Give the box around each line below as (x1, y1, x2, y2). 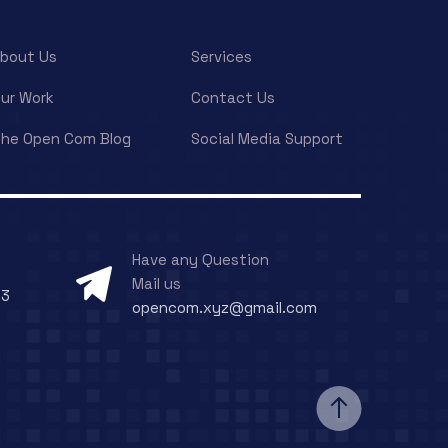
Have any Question (132, 249, 269, 269)
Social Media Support (191, 128, 343, 148)
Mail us (132, 273, 181, 293)
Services (191, 46, 252, 66)
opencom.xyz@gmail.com (132, 297, 317, 317)
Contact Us (191, 87, 275, 107)
